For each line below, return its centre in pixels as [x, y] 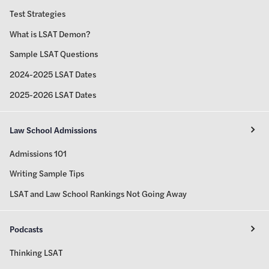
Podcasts [26, 228]
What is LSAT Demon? [50, 33]
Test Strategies [38, 14]
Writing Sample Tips [47, 173]
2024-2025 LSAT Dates [53, 74]
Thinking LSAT [36, 252]
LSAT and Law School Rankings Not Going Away [98, 193]
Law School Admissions [53, 129]
